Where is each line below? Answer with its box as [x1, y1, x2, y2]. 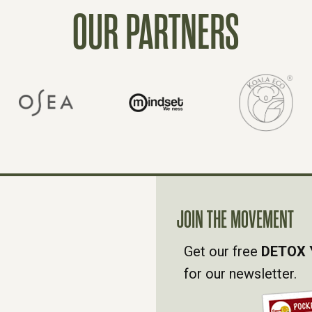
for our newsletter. [184, 265, 297, 283]
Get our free [184, 243, 261, 260]
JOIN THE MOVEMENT [177, 207, 294, 233]
